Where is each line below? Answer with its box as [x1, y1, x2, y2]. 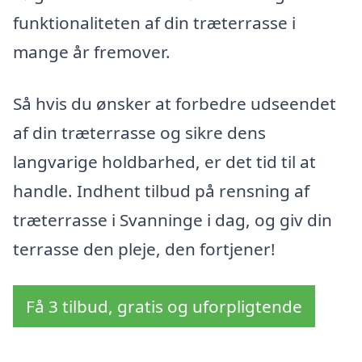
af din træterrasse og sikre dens [13, 120, 266, 144]
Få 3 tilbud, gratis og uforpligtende [26, 295, 302, 318]
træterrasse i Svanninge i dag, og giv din [13, 208, 332, 231]
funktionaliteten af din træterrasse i [13, 11, 296, 34]
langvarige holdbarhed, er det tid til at [13, 149, 316, 173]
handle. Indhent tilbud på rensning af [13, 179, 309, 202]
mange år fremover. [13, 40, 170, 63]
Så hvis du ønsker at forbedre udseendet [13, 91, 336, 115]
